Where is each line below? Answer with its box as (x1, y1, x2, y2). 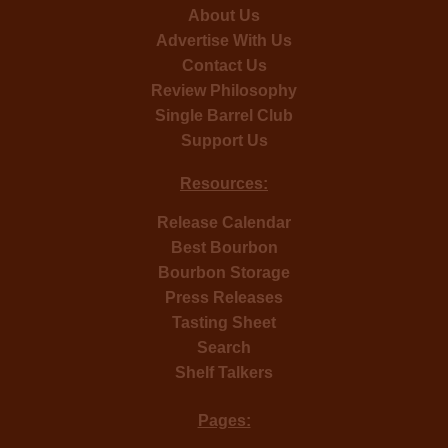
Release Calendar (157, 213, 291, 231)
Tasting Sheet (172, 313, 276, 331)
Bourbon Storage (158, 263, 290, 281)
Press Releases (165, 288, 283, 306)
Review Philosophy (151, 81, 297, 99)
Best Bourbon (170, 238, 278, 256)
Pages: (197, 411, 251, 429)
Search (197, 338, 251, 356)
